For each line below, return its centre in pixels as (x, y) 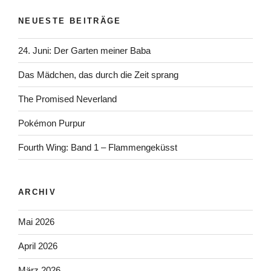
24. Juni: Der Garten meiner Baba (84, 50)
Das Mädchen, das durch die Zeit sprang (98, 74)
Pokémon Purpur (52, 123)
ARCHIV (38, 192)
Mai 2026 (36, 222)
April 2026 (38, 246)
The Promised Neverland (67, 99)
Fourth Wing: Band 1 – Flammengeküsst (98, 147)
